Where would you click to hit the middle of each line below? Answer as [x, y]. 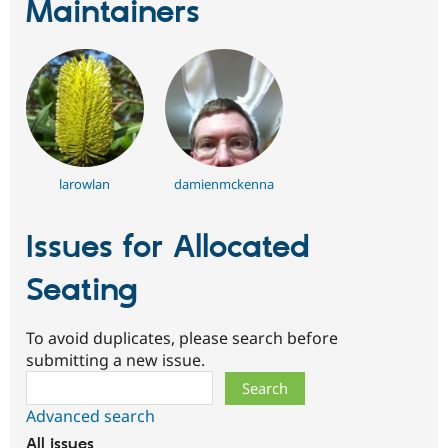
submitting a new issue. [115, 360]
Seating [82, 291]
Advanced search [90, 416]
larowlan [85, 184]
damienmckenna [224, 184]
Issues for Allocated [168, 248]
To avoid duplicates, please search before [182, 338]
